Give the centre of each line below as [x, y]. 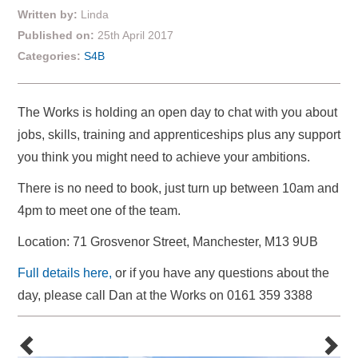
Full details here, [65, 273]
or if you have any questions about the [221, 273]
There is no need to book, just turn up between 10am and [178, 188]
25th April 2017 [135, 35]
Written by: [48, 14]
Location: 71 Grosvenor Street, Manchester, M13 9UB [168, 242]
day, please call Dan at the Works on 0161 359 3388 [165, 295]
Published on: [58, 35]
